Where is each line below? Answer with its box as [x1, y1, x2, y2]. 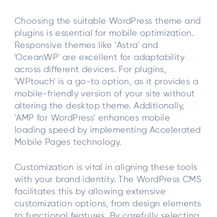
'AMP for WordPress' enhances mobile [15, 114, 170, 123]
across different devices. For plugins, [15, 65, 167, 75]
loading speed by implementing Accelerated [15, 126, 201, 135]
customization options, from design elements [15, 199, 201, 208]
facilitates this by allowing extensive [15, 187, 166, 196]
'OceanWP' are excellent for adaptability [15, 53, 185, 62]
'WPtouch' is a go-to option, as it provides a [15, 77, 198, 87]
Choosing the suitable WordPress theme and [15, 17, 201, 26]
